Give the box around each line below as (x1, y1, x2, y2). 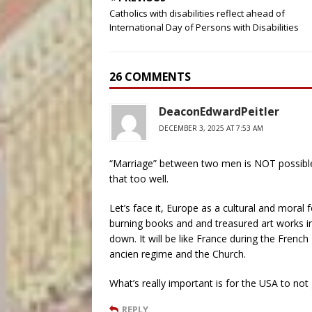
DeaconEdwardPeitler (159, 104, 279, 120)
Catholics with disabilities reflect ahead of (109, 7, 285, 20)
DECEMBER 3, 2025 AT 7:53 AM (159, 123, 263, 134)
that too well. (109, 172, 169, 186)
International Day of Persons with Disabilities (109, 21, 299, 34)
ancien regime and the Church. (109, 247, 246, 261)
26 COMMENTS (109, 69, 191, 85)
